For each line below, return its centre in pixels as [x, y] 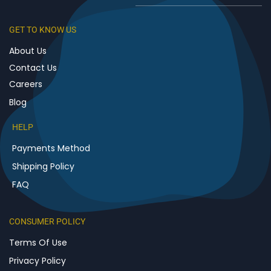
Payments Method [51, 148]
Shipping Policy [43, 166]
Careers [26, 84]
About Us [28, 51]
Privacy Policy [38, 260]
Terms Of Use [38, 242]
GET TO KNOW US [43, 29]
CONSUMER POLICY [47, 221]
